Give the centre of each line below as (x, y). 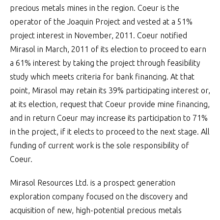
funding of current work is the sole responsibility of (99, 145)
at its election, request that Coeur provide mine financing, (110, 104)
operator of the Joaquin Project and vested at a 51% (101, 22)
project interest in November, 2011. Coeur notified (98, 35)
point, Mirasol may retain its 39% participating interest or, (110, 90)
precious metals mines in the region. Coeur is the (95, 8)
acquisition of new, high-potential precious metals (96, 210)
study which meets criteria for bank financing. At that (102, 77)
